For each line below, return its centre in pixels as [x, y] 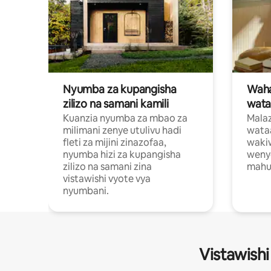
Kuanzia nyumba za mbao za [125, 118]
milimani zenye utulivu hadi [122, 130]
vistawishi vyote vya [107, 178]
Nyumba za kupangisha [120, 89]
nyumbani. [86, 191]
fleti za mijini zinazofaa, [115, 142]
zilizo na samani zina [107, 166]
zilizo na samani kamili [116, 103]
